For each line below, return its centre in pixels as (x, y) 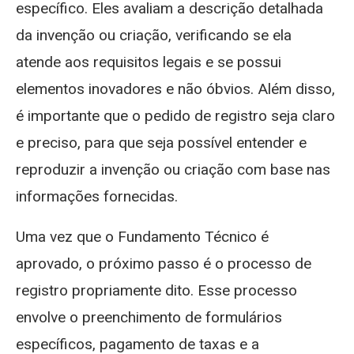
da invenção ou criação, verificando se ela (154, 35)
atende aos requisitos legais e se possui (149, 62)
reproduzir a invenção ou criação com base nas (173, 169)
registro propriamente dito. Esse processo (156, 290)
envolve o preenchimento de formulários (149, 317)
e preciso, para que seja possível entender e (161, 142)
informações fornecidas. (97, 196)
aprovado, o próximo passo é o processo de (164, 263)
